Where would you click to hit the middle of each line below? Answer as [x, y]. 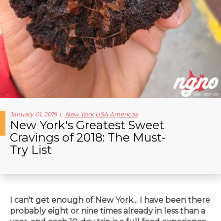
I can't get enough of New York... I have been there [110, 200]
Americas [124, 114]
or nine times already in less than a [137, 211]
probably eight [39, 211]
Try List [31, 149]
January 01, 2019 [33, 114]
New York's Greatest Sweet [87, 125]
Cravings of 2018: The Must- [88, 137]
